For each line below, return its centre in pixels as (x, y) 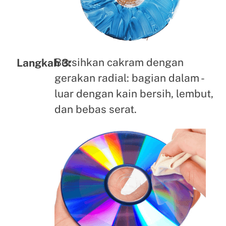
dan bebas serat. (95, 109)
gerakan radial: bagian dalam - (129, 78)
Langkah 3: (44, 63)
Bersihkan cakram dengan (119, 63)
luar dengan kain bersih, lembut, (134, 94)
